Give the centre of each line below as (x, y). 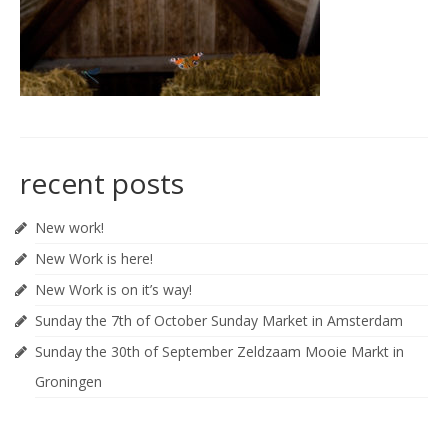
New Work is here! (94, 258)
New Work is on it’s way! (113, 289)
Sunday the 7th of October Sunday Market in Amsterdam (219, 320)
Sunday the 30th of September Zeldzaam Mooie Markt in (219, 351)
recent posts (102, 182)
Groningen (68, 381)
